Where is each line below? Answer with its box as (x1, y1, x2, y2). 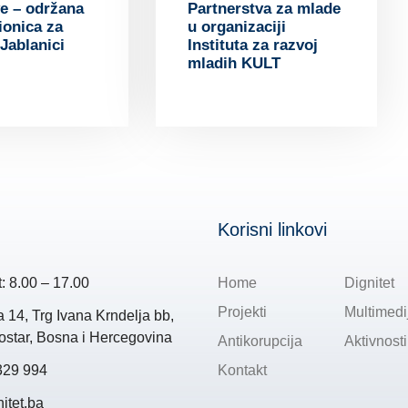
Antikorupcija (218, 332, 302, 349)
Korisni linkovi (218, 219, 327, 240)
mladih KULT (187, 54, 280, 72)
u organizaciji (187, 17, 286, 36)
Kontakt (218, 362, 267, 378)
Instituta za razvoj (187, 36, 318, 54)
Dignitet (343, 274, 394, 291)
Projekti (218, 303, 267, 320)
